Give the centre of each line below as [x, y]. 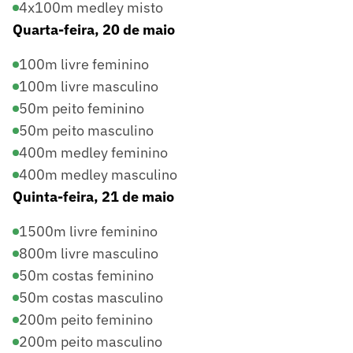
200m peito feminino [86, 319]
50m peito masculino [86, 130]
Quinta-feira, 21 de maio [93, 196]
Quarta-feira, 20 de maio [94, 29]
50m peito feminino [82, 108]
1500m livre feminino [88, 231]
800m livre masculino [89, 253]
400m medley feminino [93, 152]
